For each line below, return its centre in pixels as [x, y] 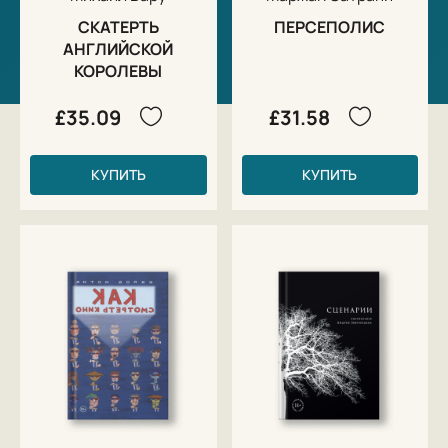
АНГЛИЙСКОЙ [118, 48]
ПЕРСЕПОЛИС [330, 26]
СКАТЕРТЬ [118, 26]
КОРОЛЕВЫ [118, 70]
